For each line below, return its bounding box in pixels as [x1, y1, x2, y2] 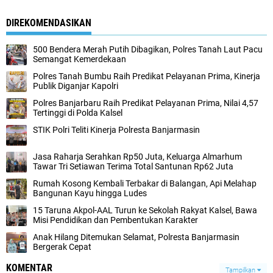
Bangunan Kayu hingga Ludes [33, 188, 147, 198]
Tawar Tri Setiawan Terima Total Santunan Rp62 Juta [33, 161, 233, 171]
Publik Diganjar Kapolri [33, 81, 118, 91]
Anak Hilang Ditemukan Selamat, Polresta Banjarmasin [33, 232, 239, 242]
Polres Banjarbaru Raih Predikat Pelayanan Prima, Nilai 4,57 [33, 98, 258, 108]
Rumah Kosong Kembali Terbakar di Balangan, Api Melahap [33, 179, 257, 188]
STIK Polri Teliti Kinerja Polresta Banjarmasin [33, 125, 200, 135]
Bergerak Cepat [33, 242, 91, 252]
